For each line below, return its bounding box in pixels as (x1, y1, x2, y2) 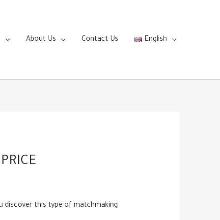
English (144, 35, 167, 44)
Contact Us (82, 35, 119, 44)
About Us (26, 35, 56, 44)
